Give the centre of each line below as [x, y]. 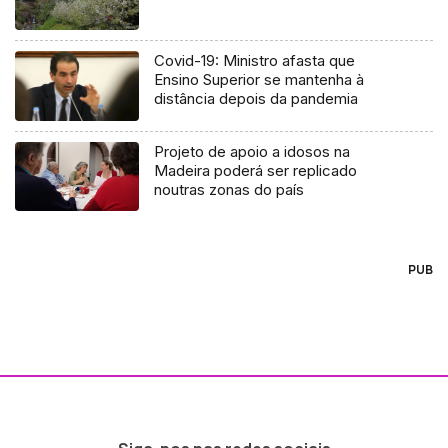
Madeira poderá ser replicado [256, 170]
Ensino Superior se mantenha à [259, 79]
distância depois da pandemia [256, 98]
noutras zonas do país [229, 189]
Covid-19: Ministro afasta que [255, 60]
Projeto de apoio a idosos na [252, 151]
